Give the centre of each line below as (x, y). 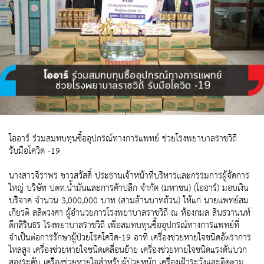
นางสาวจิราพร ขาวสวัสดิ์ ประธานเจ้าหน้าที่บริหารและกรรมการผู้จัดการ (129, 176)
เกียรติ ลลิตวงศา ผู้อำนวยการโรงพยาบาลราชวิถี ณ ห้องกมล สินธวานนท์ (130, 213)
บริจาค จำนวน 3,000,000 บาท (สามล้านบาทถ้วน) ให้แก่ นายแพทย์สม (129, 201)
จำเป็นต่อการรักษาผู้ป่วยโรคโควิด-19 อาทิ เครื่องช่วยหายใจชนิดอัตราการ (130, 238)
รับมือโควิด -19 (34, 151)
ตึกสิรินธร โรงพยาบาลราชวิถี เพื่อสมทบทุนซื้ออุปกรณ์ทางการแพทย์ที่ (124, 226)
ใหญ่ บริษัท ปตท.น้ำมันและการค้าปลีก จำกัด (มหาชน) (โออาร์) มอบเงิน (129, 189)
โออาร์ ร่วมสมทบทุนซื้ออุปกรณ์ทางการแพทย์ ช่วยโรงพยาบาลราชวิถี (123, 139)
